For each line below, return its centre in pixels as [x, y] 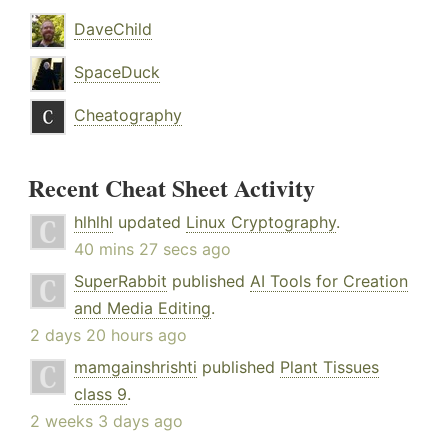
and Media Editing [142, 307]
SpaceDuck [117, 71]
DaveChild [113, 28]
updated [149, 221]
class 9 [100, 393]
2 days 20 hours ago [108, 334]
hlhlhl [93, 221]
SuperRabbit [120, 280]
